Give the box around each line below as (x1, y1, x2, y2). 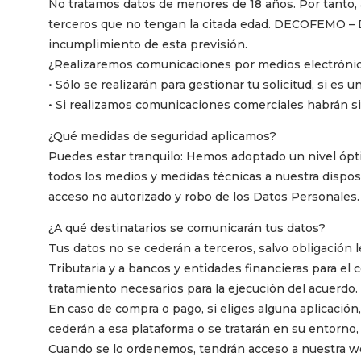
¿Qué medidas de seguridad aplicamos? (48, 128, 276, 143)
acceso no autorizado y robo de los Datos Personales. (48, 189, 359, 204)
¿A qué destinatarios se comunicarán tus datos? (48, 220, 326, 235)
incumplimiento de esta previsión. (48, 36, 247, 52)
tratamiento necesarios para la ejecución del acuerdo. (48, 280, 358, 296)
